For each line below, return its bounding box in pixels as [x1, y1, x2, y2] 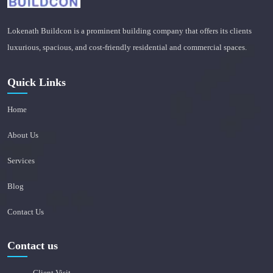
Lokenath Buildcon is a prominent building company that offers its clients [7, 26, 252, 35]
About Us [7, 130, 38, 140]
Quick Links [7, 76, 66, 88]
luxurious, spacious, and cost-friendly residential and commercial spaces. [7, 42, 247, 52]
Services [7, 155, 35, 165]
